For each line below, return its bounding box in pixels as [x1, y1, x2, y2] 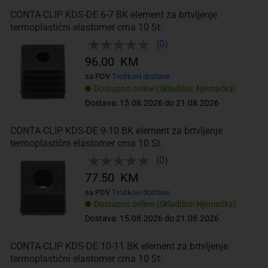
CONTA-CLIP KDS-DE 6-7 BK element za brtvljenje [10, 9, 217, 21]
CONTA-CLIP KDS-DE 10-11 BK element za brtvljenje [10, 240, 228, 252]
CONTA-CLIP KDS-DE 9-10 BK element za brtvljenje [10, 124, 223, 136]
